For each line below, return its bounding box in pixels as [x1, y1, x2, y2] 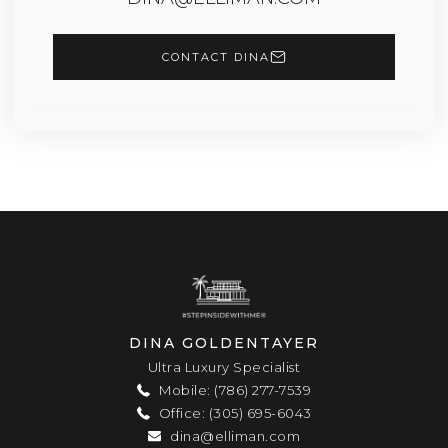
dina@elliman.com [166, 427, 300, 444]
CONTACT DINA [162, 49, 270, 64]
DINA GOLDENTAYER [129, 333, 319, 352]
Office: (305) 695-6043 [155, 404, 312, 421]
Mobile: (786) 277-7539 [155, 381, 311, 398]
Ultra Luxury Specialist [147, 358, 301, 375]
